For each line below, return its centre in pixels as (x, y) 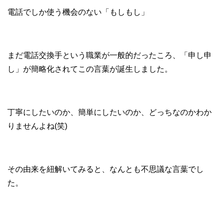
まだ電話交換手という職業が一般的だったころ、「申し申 (110, 55)
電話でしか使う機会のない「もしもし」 (78, 12)
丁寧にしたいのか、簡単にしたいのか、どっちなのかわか (110, 112)
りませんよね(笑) (37, 126)
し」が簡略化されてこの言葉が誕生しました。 (90, 69)
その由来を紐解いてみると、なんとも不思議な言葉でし (106, 169)
